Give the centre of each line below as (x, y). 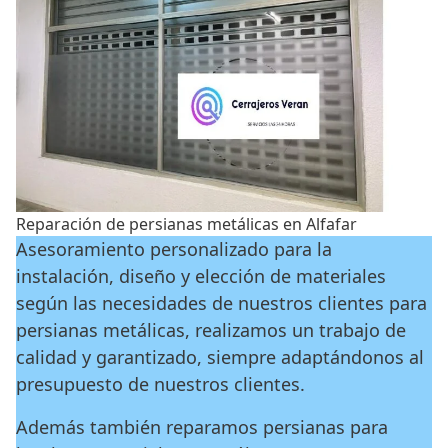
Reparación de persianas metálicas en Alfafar (186, 223)
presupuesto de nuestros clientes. (160, 383)
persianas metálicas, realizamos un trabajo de (211, 329)
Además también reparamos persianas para (202, 426)
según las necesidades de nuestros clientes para (221, 302)
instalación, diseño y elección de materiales (201, 275)
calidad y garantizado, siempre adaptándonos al (220, 356)
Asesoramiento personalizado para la (174, 248)
